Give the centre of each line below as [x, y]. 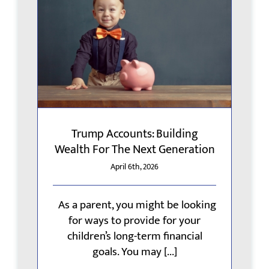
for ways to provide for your [134, 221]
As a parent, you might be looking [134, 205]
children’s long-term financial [134, 237]
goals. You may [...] [134, 252]
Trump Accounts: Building [134, 134]
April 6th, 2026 [134, 167]
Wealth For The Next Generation [134, 150]
